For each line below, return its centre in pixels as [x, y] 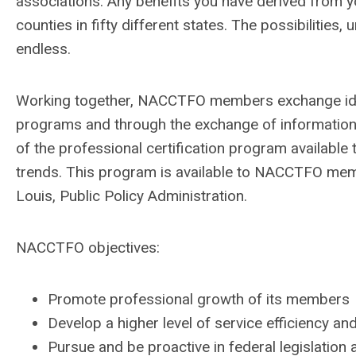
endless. [43, 49]
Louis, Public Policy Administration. [132, 196]
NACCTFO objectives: [88, 248]
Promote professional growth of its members [199, 299]
